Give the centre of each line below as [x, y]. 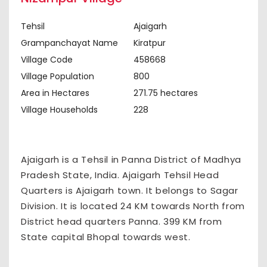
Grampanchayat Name [69, 43]
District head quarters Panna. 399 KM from [122, 221]
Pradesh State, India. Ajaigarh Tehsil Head [120, 175]
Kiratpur [150, 43]
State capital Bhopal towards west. [106, 237]
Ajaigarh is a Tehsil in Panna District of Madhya [131, 159]
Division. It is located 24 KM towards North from [133, 206]
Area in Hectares [55, 93]
